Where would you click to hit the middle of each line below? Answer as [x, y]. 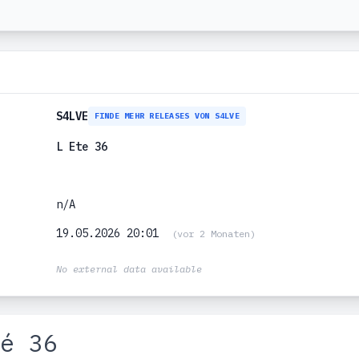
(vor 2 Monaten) [213, 234]
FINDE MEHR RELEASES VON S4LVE [167, 116]
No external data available [129, 269]
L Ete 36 [81, 147]
